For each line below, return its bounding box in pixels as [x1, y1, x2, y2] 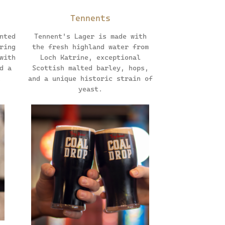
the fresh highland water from [32, 43, 149, 51]
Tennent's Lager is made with [34, 32, 147, 41]
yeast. [78, 85, 102, 93]
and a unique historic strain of [28, 74, 153, 83]
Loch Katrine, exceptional [40, 53, 141, 62]
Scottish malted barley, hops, [32, 64, 149, 72]
